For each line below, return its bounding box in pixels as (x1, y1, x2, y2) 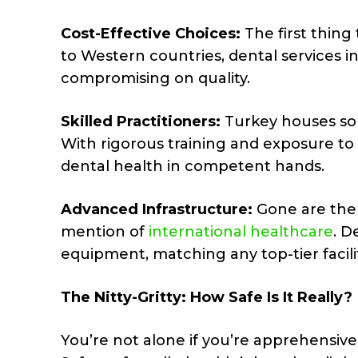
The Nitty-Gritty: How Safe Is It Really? (61, 288, 352, 306)
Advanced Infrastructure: (61, 200, 257, 218)
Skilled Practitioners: (61, 112, 221, 130)
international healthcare (149, 222, 333, 241)
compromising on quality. (61, 69, 250, 87)
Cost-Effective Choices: (61, 24, 241, 42)
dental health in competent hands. (61, 157, 324, 175)
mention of (61, 222, 149, 241)
